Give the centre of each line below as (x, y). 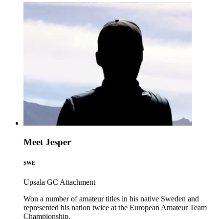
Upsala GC (41, 182)
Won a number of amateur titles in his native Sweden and (111, 199)
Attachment (77, 182)
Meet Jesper (47, 142)
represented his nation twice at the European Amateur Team (115, 208)
